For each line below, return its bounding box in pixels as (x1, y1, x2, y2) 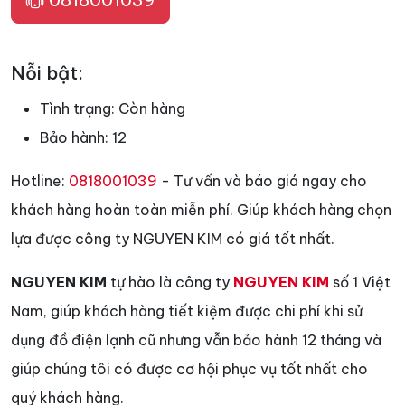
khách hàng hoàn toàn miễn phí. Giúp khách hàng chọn (11, 201, 391, 220)
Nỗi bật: (11, 61, 83, 85)
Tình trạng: (40, 99, 118, 118)
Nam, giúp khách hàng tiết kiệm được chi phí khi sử (11, 302, 363, 321)
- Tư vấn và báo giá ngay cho (157, 172, 367, 191)
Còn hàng (118, 99, 185, 118)
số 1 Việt (329, 273, 391, 292)
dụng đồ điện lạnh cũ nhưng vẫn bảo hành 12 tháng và (11, 331, 381, 350)
